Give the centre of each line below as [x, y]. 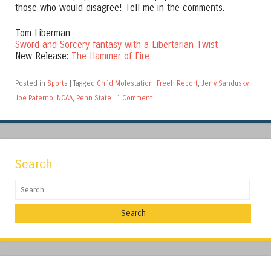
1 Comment [135, 98]
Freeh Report [177, 84]
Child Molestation [125, 84]
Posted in [31, 84]
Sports [57, 84]
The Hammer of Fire [110, 57]
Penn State [94, 98]
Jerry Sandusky [225, 84]
